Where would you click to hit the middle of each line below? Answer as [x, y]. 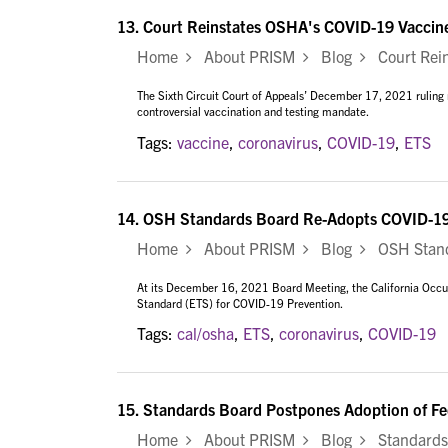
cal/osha [205, 333]
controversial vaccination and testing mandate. [253, 111]
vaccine [203, 141]
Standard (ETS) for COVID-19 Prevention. [240, 302]
